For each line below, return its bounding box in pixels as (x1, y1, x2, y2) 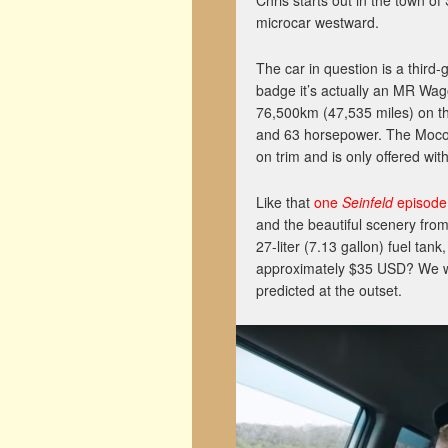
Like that (256, 192, 314, 212)
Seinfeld (342, 192, 393, 212)
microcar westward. (256, 12, 379, 32)
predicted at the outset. (256, 280, 402, 300)
